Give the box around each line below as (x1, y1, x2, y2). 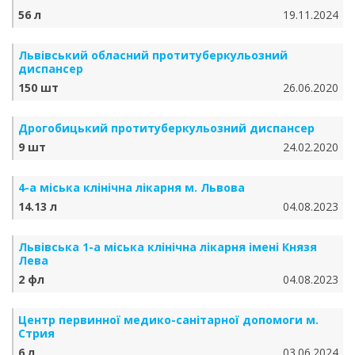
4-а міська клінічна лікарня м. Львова (18, 180, 245, 195)
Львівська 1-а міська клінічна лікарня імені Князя (18, 239, 317, 254)
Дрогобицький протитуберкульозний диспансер (18, 120, 315, 136)
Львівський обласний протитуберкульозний (18, 48, 288, 63)
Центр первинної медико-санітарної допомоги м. (18, 312, 319, 327)
